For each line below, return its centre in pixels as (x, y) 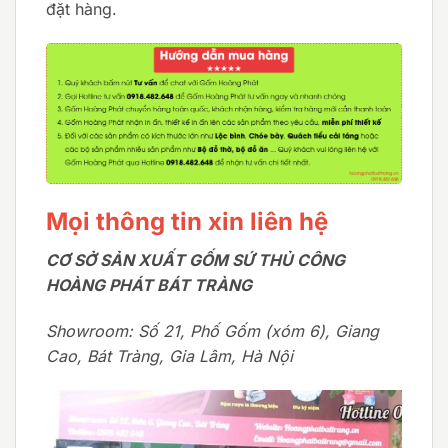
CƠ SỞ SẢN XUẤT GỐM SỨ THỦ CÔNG (195, 259)
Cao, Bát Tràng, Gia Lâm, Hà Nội (169, 355)
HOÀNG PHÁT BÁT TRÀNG (149, 284)
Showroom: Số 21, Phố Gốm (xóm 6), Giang (212, 330)
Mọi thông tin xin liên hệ (187, 221)
